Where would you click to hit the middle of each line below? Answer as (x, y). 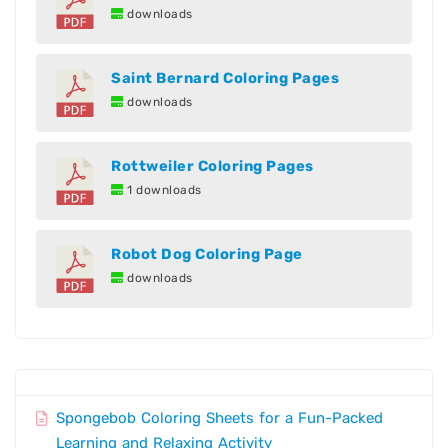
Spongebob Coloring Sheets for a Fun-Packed (219, 418)
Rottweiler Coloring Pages (212, 166)
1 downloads (162, 190)
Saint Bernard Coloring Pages (225, 78)
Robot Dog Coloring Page (207, 254)
